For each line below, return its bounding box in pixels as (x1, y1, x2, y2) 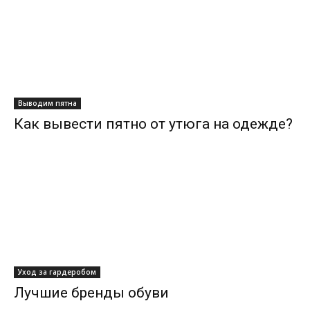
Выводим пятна (18, 98, 77, 109)
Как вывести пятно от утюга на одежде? (14, 116, 293, 133)
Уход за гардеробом (18, 267, 96, 277)
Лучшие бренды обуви (14, 284, 169, 302)
